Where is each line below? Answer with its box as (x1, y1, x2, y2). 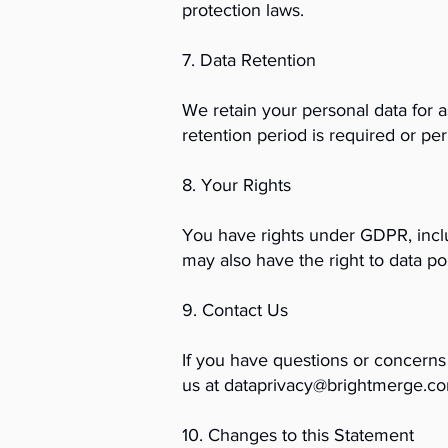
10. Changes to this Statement (182, 425, 414, 445)
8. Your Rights (182, 175, 291, 195)
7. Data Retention (182, 50, 316, 70)
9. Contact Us (182, 300, 288, 320)
